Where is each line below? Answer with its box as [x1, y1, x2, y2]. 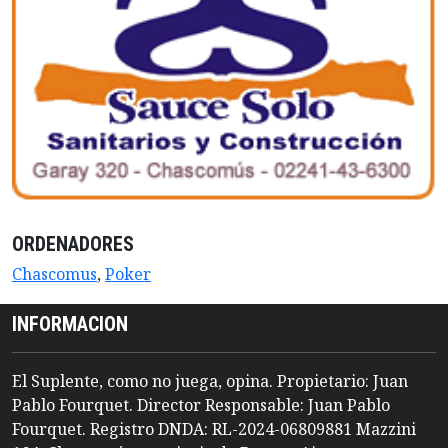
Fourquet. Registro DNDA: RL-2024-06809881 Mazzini [12, 418, 416, 441]
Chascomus [12, 263, 97, 286]
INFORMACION [12, 312, 128, 337]
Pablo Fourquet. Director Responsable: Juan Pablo [12, 394, 390, 417]
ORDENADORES [12, 232, 134, 257]
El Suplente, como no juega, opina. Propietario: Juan [12, 370, 408, 393]
